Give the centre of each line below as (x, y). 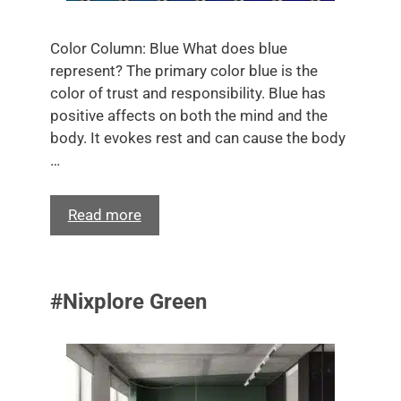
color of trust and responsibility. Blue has (188, 93)
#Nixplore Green (128, 301)
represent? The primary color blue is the (183, 71)
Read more (104, 214)
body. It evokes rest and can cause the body (197, 138)
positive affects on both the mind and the (188, 115)
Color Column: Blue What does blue (168, 48)
